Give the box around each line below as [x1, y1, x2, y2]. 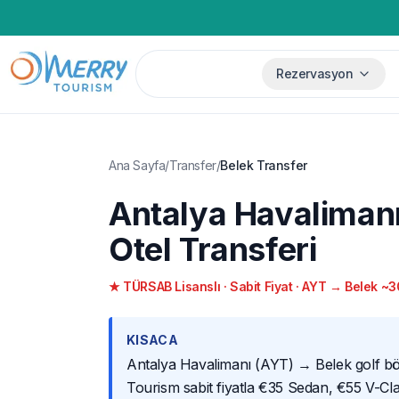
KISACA [126, 331, 179, 347]
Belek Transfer [220, 157, 307, 173]
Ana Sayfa [109, 157, 166, 173]
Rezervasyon [276, 66, 354, 82]
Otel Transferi [109, 229, 317, 269]
